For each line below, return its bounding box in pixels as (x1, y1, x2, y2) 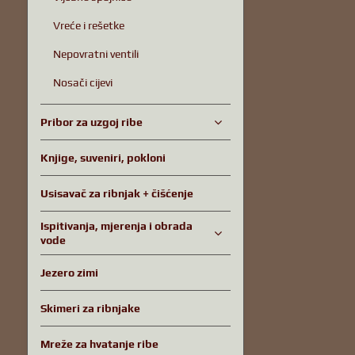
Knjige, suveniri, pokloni (40, 151, 166, 164)
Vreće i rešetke (52, 19, 124, 32)
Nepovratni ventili (52, 48, 139, 60)
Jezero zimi (40, 266, 98, 279)
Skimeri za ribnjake (40, 302, 140, 315)
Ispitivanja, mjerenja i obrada (40, 219, 193, 232)
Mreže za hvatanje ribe (40, 338, 158, 350)
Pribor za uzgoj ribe (40, 116, 143, 128)
